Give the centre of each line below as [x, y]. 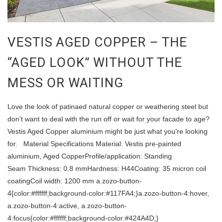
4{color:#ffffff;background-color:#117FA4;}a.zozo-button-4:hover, [108, 193]
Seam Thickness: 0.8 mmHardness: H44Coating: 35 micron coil [107, 168]
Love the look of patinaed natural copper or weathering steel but [108, 106]
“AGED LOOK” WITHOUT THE [95, 62]
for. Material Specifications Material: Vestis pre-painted [94, 143]
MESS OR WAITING [65, 83]
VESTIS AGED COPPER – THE [97, 42]
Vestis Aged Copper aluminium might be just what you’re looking [108, 131]
